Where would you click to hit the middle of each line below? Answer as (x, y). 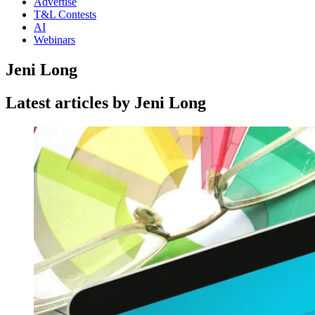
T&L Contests (65, 14)
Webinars (54, 40)
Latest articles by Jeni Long (106, 102)
